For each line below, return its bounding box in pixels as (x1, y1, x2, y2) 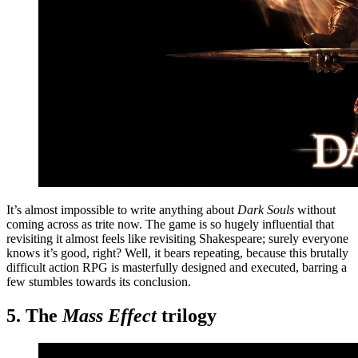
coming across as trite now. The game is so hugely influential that (6, 217, 334, 232)
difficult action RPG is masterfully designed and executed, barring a (6, 261, 347, 275)
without (297, 203, 336, 217)
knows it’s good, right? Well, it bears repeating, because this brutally (6, 246, 348, 261)
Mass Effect (62, 304, 161, 326)
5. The (6, 304, 62, 326)
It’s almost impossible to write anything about (6, 203, 237, 217)
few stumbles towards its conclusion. (6, 275, 191, 289)
